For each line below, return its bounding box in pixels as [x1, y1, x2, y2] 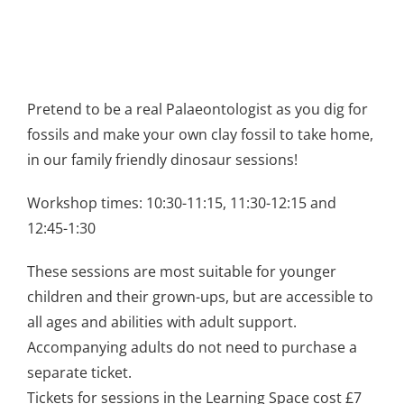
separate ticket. [27, 363, 132, 383]
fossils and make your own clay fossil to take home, [27, 124, 373, 145]
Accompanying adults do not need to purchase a [27, 337, 357, 358]
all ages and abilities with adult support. [27, 312, 297, 333]
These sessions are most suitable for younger [27, 262, 336, 282]
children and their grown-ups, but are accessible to [27, 287, 373, 308]
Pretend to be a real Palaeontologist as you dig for [27, 99, 368, 120]
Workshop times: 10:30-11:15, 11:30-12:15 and [27, 193, 336, 214]
